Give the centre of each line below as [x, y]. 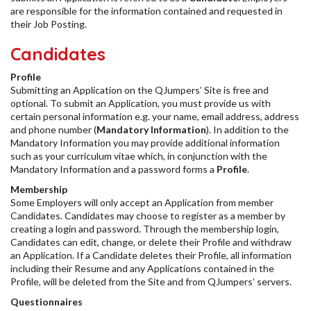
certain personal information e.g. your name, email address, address [155, 116]
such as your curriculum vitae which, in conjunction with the [139, 156]
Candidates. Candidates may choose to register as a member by [148, 216]
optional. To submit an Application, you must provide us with [141, 103]
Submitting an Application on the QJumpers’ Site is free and [140, 90]
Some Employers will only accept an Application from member [142, 202]
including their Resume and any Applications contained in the [142, 268]
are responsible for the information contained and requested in [146, 11]
